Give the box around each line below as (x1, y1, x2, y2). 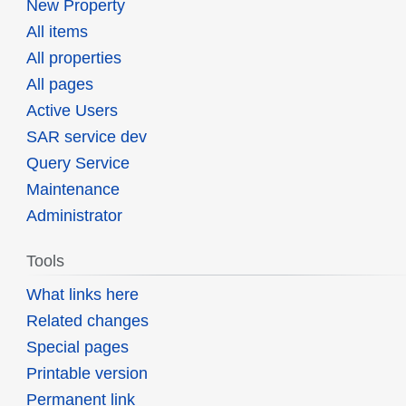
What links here (25, 285, 139, 304)
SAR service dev (25, 128, 147, 147)
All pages (25, 75, 93, 94)
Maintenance (25, 180, 120, 199)
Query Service (25, 154, 130, 173)
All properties (25, 49, 121, 68)
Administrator (25, 207, 122, 226)
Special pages (25, 338, 129, 357)
